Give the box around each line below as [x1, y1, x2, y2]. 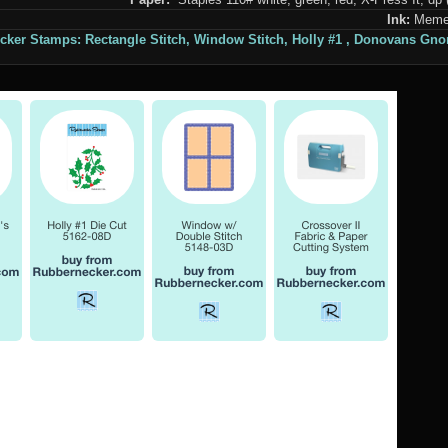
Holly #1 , [292, 32, 351, 48]
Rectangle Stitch [85, 32, 187, 48]
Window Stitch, [194, 32, 289, 48]
